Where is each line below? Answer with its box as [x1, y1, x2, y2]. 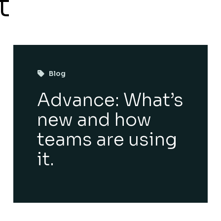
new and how [37, 109, 151, 131]
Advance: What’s [37, 89, 184, 111]
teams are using [37, 128, 177, 150]
